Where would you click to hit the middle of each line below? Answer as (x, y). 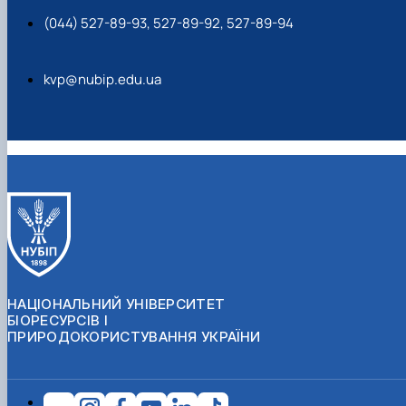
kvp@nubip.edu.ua (102, 79)
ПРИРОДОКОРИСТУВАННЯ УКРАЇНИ (134, 336)
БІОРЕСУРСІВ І (58, 320)
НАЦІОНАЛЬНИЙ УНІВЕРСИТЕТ (116, 304)
